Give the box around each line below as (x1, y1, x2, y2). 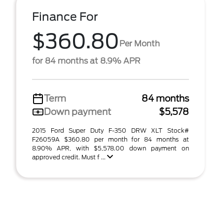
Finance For (32, 10, 98, 24)
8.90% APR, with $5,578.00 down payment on (32, 145, 189, 152)
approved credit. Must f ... (32, 153, 107, 161)
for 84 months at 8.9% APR (32, 56, 140, 66)
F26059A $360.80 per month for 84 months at (32, 136, 189, 143)
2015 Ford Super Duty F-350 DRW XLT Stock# (32, 127, 189, 134)
